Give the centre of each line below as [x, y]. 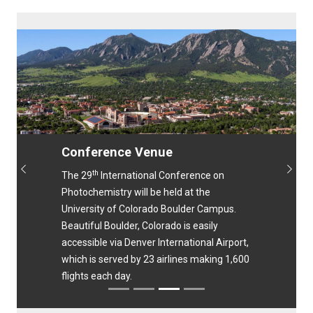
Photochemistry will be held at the [136, 192]
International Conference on [161, 175]
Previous [45, 176]
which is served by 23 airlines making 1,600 [155, 259]
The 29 [77, 175]
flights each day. [97, 276]
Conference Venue [117, 152]
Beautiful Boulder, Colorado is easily [140, 226]
